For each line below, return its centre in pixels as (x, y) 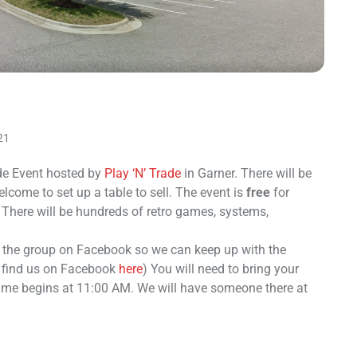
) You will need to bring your (221, 269)
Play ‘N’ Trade (143, 173)
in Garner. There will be (246, 173)
